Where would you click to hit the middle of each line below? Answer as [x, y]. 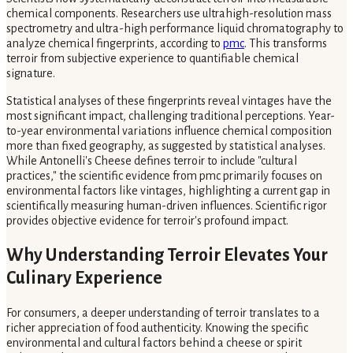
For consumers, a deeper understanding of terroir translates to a [163, 313]
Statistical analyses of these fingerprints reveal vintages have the [169, 101]
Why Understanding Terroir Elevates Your [167, 256]
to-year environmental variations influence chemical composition [169, 131]
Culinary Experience [84, 279]
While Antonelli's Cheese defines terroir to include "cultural [152, 161]
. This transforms [286, 44]
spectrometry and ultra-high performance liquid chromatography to [175, 29]
